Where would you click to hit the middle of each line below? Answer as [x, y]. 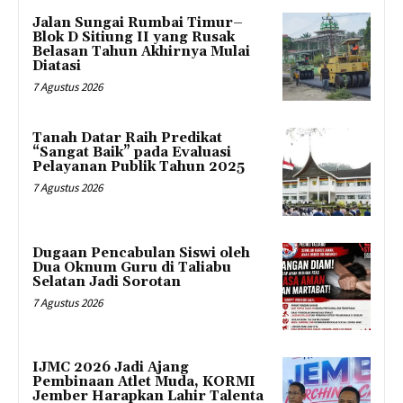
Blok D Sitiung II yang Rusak [134, 38]
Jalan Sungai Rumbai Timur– [138, 23]
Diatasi [57, 67]
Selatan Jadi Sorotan [107, 282]
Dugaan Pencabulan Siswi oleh [141, 253]
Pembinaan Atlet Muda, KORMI [144, 382]
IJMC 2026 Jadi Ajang [111, 368]
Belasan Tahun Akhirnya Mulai [141, 52]
